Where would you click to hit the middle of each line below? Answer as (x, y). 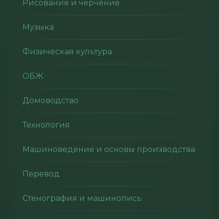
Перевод (41, 174)
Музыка (38, 27)
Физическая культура (67, 52)
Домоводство (51, 100)
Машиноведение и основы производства (109, 149)
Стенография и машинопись (82, 198)
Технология (46, 125)
